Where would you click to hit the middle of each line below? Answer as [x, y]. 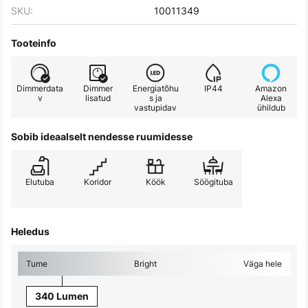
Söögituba [213, 182]
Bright [145, 264]
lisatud [98, 98]
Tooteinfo [34, 43]
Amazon [271, 89]
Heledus [30, 232]
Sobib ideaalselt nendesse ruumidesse [102, 137]
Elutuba [40, 182]
